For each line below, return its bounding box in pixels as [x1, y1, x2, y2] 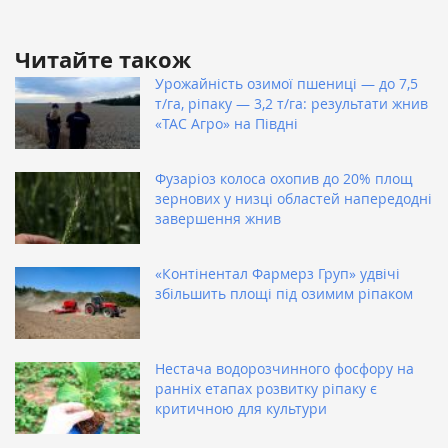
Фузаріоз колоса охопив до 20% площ [155, 169, 413, 189]
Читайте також [15, 44, 191, 76]
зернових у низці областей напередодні [155, 189, 432, 209]
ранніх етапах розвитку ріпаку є [155, 379, 377, 399]
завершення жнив [155, 209, 281, 229]
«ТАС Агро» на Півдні [155, 114, 298, 134]
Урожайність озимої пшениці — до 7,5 [155, 74, 418, 94]
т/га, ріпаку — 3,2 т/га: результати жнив [155, 94, 428, 114]
